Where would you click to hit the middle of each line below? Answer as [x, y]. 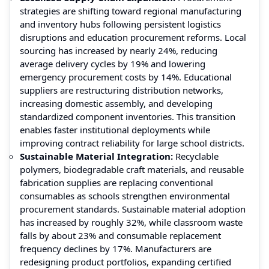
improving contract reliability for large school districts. [132, 143]
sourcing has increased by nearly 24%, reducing [119, 50]
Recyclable [196, 156]
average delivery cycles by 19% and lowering [113, 63]
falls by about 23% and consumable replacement [120, 235]
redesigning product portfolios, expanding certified [125, 261]
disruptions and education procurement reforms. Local [133, 37]
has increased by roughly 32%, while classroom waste [131, 222]
